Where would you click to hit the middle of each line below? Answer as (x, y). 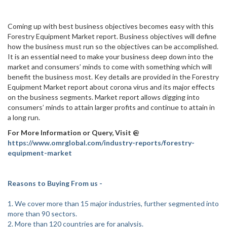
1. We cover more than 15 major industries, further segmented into (113, 203)
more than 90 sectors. (42, 214)
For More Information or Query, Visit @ (73, 133)
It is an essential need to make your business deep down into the (110, 56)
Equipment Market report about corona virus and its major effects (111, 87)
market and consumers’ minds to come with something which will (110, 67)
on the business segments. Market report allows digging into (104, 97)
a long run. (24, 117)
